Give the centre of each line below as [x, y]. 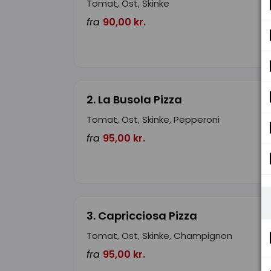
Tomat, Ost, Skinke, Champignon [159, 236]
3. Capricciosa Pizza [142, 216]
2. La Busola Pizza [134, 100]
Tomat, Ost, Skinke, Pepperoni [153, 120]
